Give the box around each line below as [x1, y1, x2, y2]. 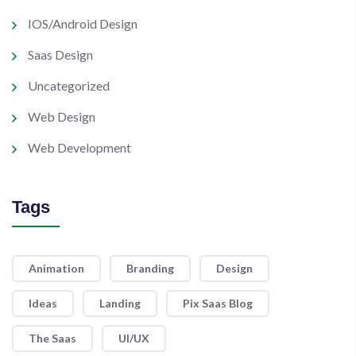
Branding [126, 261, 174, 275]
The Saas [29, 331, 76, 345]
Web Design [28, 109, 95, 124]
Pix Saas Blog [183, 296, 253, 310]
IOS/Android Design [28, 16, 137, 31]
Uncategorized [28, 78, 110, 93]
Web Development [28, 140, 131, 155]
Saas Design [28, 47, 93, 62]
